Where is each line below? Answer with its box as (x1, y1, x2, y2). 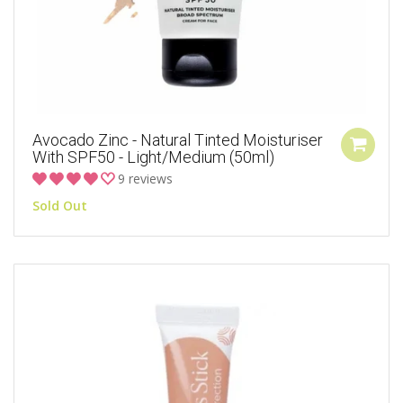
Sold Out (32, 196, 87, 214)
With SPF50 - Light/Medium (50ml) (32, 147, 274, 166)
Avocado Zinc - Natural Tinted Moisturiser (32, 130, 323, 149)
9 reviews (118, 169, 173, 187)
